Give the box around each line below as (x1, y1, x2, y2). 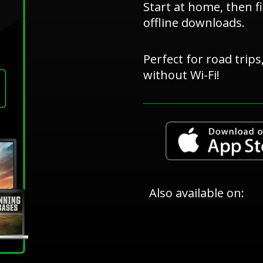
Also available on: (149, 185, 244, 201)
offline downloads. (143, 14, 245, 31)
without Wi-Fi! (143, 66, 220, 83)
